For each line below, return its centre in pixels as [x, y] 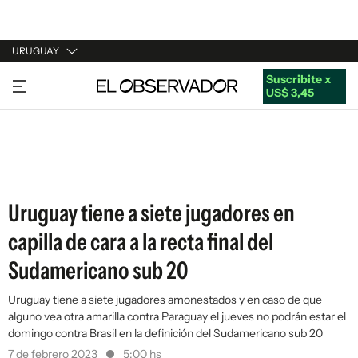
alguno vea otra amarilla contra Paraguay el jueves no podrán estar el [177, 316]
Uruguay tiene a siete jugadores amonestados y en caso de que [165, 300]
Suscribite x [298, 79]
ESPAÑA [34, 141]
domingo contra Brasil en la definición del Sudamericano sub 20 [165, 333]
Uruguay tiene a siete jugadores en [151, 213]
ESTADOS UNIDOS [61, 172]
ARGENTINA [45, 111]
